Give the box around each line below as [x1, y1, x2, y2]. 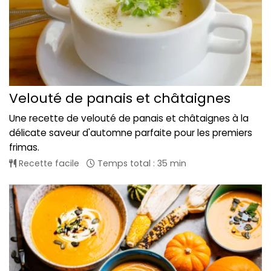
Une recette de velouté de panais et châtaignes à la [9, 111, 249, 125]
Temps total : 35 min [95, 157, 186, 169]
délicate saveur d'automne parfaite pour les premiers [9, 126, 252, 139]
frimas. [9, 140, 39, 154]
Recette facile [16, 157, 79, 169]
